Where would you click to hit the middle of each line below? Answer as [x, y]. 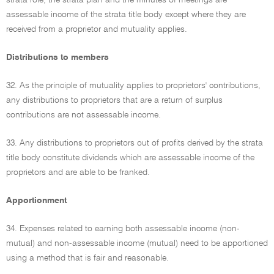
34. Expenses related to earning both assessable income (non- [123, 229]
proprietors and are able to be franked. [78, 172]
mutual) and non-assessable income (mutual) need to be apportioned [137, 243]
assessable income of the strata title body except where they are [126, 15]
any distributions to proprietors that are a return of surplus [114, 100]
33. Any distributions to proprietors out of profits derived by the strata [135, 143]
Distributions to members [57, 57]
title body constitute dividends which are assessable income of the [130, 158]
